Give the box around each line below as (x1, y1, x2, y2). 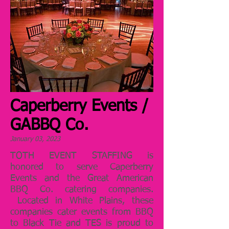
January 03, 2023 (10, 135, 60, 143)
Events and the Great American (10, 173, 153, 183)
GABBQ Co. (10, 118, 88, 134)
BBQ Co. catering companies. (10, 185, 153, 194)
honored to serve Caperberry (10, 162, 153, 172)
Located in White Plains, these (10, 196, 153, 205)
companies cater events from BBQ (10, 207, 153, 217)
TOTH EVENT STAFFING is (10, 151, 153, 161)
